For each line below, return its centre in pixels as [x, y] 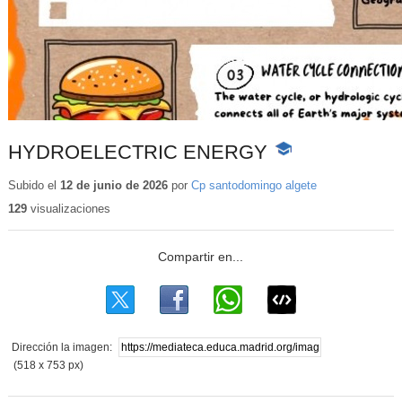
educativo [300, 185]
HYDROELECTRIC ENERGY [137, 153]
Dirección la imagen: [62, 348]
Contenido [301, 167]
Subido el [34, 185]
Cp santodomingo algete [253, 185]
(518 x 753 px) [49, 366]
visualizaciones [68, 209]
